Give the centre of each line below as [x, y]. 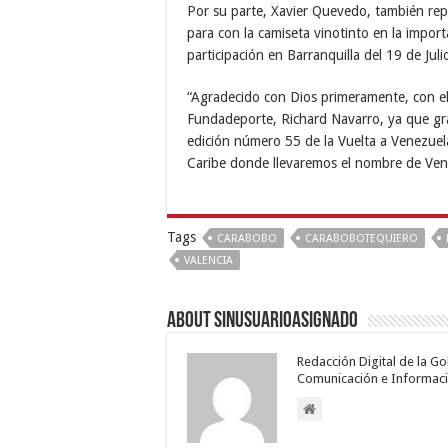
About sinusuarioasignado [262, 322]
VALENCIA [208, 261]
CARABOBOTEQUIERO [361, 239]
